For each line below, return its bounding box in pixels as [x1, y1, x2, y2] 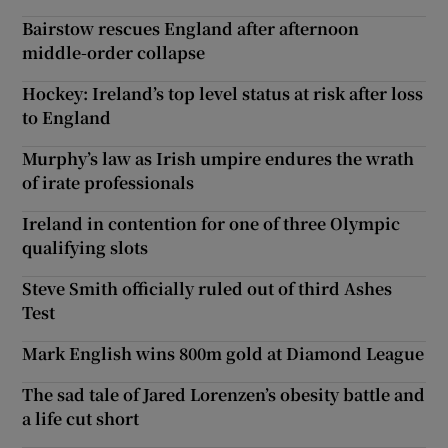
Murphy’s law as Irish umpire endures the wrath [22, 146, 415, 170]
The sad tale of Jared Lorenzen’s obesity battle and [22, 382, 426, 406]
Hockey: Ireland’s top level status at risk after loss [22, 81, 424, 105]
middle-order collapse [22, 40, 206, 64]
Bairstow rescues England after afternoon [22, 16, 360, 40]
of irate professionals [22, 170, 195, 194]
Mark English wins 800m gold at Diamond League [22, 341, 425, 365]
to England [22, 105, 112, 129]
